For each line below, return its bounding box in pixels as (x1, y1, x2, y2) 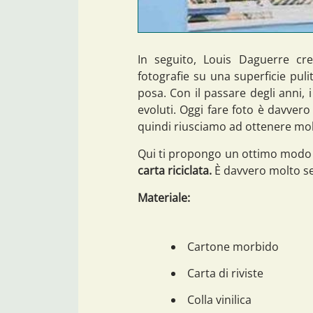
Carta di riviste (187, 265, 263, 281)
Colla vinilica (187, 291, 252, 307)
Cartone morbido (187, 238, 279, 254)
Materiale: (138, 189, 190, 205)
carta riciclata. (138, 162, 212, 178)
